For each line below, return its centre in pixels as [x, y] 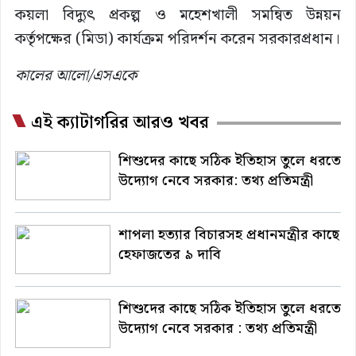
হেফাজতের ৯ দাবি [170, 255]
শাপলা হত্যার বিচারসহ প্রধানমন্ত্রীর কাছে [229, 235]
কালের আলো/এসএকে [76, 76]
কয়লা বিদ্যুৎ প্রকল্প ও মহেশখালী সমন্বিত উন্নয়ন [178, 16]
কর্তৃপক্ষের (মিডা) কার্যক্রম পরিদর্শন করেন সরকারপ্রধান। [178, 40]
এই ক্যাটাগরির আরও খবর [120, 123]
